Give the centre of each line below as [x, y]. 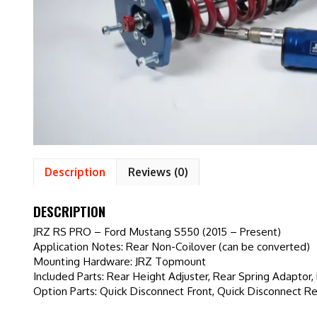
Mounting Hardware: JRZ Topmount [120, 261]
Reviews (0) [158, 172]
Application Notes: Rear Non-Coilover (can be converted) [172, 246]
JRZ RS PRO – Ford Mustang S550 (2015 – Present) [157, 231]
